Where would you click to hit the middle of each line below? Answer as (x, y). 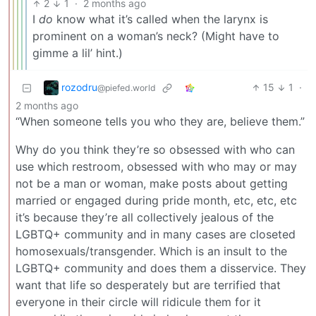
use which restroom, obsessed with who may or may (156, 167)
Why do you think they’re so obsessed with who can (155, 150)
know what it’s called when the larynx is (160, 19)
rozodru (79, 87)
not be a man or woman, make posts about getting (152, 184)
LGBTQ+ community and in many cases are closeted (156, 235)
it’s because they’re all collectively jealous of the (145, 218)
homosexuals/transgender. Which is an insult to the (151, 251)
